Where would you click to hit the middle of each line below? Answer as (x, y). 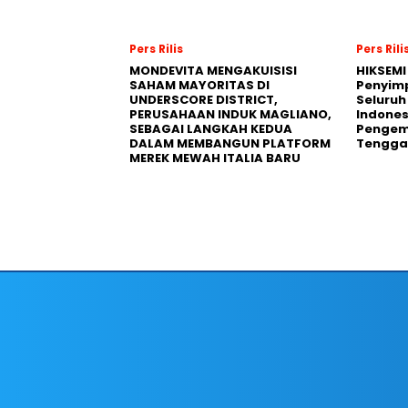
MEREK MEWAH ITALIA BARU (215, 158)
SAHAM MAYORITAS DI (199, 85)
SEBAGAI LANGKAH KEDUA (211, 129)
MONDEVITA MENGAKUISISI (213, 71)
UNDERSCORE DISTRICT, (204, 100)
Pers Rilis (156, 49)
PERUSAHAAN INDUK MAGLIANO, (230, 114)
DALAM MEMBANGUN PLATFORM (230, 143)
